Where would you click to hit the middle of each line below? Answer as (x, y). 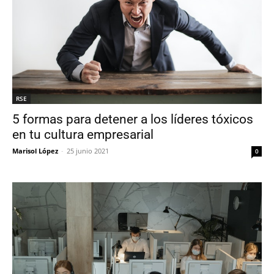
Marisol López (35, 151)
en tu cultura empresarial (83, 135)
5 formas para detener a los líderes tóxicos (133, 120)
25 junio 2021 (88, 151)
